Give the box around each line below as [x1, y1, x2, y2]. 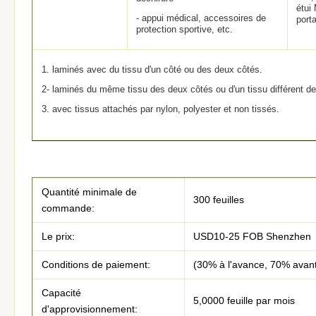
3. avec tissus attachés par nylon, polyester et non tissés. [42, 104, 279, 114]
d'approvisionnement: [42, 303, 138, 315]
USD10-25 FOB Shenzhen [193, 231, 311, 242]
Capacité [42, 287, 81, 298]
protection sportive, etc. [136, 24, 233, 35]
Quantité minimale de [42, 186, 137, 197]
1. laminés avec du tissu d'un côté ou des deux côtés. [42, 64, 262, 75]
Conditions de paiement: [42, 259, 150, 270]
